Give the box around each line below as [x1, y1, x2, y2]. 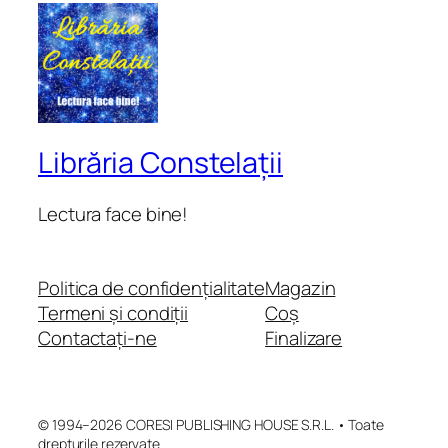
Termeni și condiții [38, 299, 189, 326]
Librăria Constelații [38, 142, 283, 182]
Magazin [265, 274, 336, 301]
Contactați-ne [38, 324, 157, 351]
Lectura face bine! [38, 201, 189, 228]
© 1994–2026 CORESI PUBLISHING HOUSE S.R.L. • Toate [38, 414, 384, 434]
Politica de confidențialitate [38, 274, 266, 301]
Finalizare [265, 324, 343, 351]
